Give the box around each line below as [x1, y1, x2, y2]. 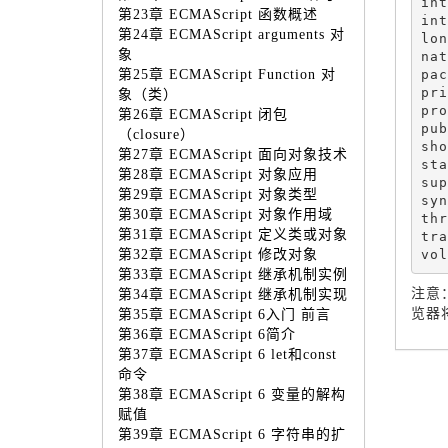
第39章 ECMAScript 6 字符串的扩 [118, 427, 346, 442]
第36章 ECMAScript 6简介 [118, 327, 296, 342]
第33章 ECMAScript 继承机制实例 [118, 267, 348, 282]
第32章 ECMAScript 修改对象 [118, 247, 318, 262]
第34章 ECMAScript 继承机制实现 [118, 287, 348, 302]
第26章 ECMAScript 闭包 [118, 107, 288, 122]
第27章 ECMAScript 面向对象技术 [118, 147, 348, 162]
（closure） [118, 127, 195, 142]
